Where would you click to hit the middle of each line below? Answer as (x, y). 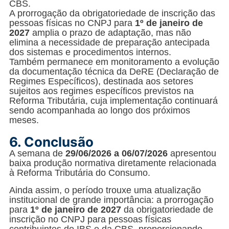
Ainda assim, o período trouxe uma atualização (105, 190)
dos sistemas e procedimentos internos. (90, 52)
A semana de (37, 153)
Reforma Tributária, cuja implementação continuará (113, 100)
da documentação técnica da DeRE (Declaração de (114, 71)
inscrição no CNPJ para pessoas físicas (90, 219)
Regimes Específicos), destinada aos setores (101, 81)
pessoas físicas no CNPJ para (72, 23)
